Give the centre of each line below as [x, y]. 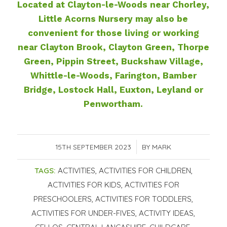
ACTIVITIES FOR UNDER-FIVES [84, 213]
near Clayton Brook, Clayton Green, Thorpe [113, 47]
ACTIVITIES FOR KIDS [84, 185]
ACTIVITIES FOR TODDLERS [144, 199]
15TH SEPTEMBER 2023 [93, 147]
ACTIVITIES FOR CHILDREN [145, 171]
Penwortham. [113, 104]
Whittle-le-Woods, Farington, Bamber [113, 75]
